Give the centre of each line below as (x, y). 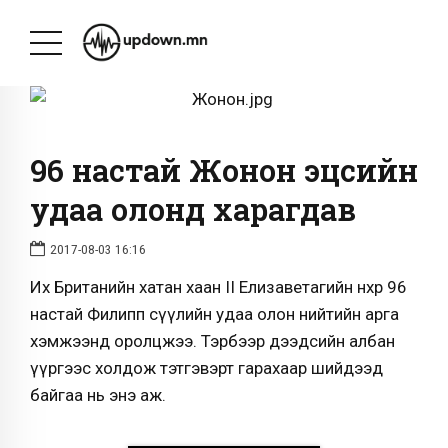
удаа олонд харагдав (193, 208)
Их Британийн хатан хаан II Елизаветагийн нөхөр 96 (218, 287)
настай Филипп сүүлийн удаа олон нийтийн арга (214, 314)
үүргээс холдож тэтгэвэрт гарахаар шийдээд (206, 368)
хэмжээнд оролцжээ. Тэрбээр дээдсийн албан (212, 341)
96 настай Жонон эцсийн (224, 169)
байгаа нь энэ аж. (102, 395)
